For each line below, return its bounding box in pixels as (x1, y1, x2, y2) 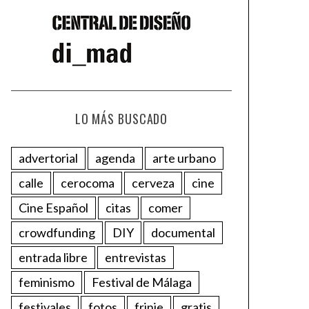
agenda (95, 150, 135, 166)
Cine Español (19, 199, 88, 215)
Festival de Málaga (92, 274, 192, 290)
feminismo (19, 274, 74, 290)
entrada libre (19, 249, 88, 265)
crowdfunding (19, 224, 95, 240)
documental (151, 224, 215, 240)
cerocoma (61, 175, 114, 190)
